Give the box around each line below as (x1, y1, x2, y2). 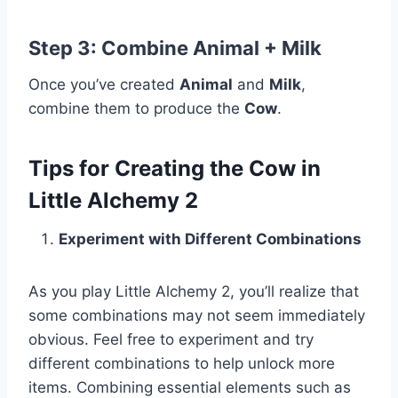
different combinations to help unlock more (28, 354, 335, 373)
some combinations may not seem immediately (28, 306, 365, 325)
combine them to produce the (28, 99, 244, 118)
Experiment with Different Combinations (59, 230, 362, 249)
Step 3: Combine (28, 36, 193, 60)
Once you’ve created (28, 76, 179, 94)
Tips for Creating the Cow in (28, 155, 321, 182)
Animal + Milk (193, 36, 322, 60)
